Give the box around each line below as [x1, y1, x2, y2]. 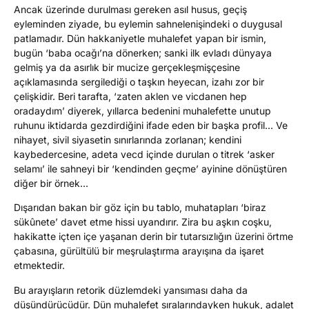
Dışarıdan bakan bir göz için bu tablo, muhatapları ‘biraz [14, 201, 266, 214]
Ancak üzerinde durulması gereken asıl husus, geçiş [14, 3, 247, 15]
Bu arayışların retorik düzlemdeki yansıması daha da [14, 283, 248, 296]
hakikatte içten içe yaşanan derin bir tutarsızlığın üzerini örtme [14, 230, 293, 243]
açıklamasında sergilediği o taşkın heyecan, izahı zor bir [14, 75, 264, 88]
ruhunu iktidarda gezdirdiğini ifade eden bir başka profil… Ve [14, 119, 288, 131]
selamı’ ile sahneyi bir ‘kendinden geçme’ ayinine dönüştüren [14, 162, 287, 175]
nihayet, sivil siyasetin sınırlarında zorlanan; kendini [14, 133, 241, 146]
